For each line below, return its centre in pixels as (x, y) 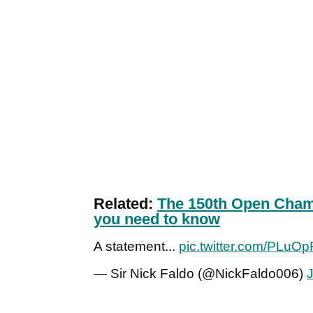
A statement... (136, 247)
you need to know (157, 219)
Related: (125, 204)
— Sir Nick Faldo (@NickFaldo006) (200, 274)
